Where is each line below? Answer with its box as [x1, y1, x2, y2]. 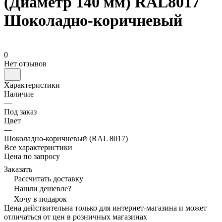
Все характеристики [4, 143, 72, 152]
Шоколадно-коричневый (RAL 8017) [4, 134, 128, 143]
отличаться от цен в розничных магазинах [4, 212, 147, 221]
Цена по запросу [4, 152, 60, 161]
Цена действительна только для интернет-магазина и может [4, 203, 207, 212]
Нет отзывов [4, 59, 47, 68]
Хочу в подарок [14, 194, 67, 203]
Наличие [4, 89, 34, 98]
